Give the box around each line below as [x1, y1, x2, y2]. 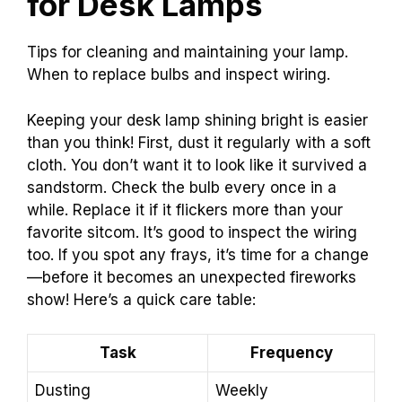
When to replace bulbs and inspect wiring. [27, 66, 330, 84]
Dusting [35, 381, 91, 400]
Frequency [249, 344, 333, 363]
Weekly [215, 381, 268, 400]
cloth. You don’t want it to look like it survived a [27, 155, 367, 174]
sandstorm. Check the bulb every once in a [27, 178, 336, 197]
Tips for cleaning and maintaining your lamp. [27, 43, 348, 62]
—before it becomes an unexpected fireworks [27, 267, 356, 286]
